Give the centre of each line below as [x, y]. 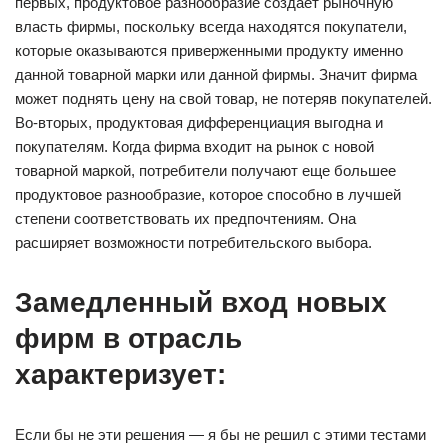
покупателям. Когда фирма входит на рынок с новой [194, 146]
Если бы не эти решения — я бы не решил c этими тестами [220, 434]
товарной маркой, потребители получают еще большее [205, 170]
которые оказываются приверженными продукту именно [209, 50]
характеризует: [120, 374]
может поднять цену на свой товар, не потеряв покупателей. [223, 98]
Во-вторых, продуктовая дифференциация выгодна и [199, 122]
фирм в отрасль [128, 338]
